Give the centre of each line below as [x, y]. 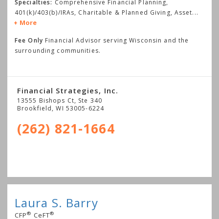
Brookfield [35, 108]
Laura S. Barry [56, 203]
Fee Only [29, 40]
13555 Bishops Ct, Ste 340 [60, 100]
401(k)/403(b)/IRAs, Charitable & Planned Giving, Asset [104, 12]
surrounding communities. [58, 51]
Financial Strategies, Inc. [68, 90]
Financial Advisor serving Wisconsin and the [116, 40]
